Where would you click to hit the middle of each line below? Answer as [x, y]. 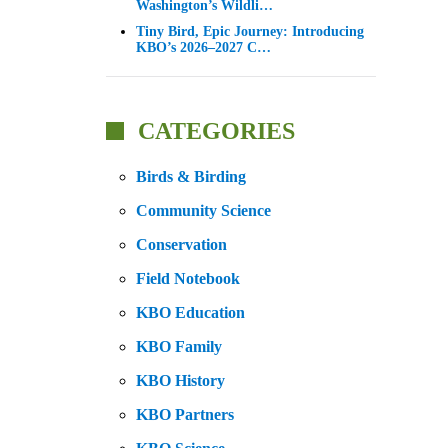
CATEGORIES [213, 131]
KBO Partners [185, 415]
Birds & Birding [191, 177]
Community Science [203, 211]
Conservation [181, 245]
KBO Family [179, 347]
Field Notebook [188, 279]
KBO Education [190, 313]
